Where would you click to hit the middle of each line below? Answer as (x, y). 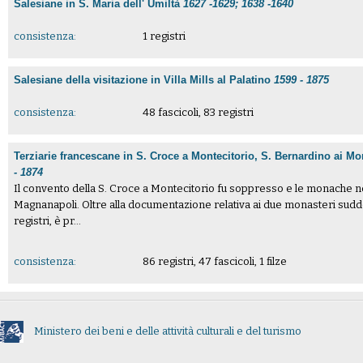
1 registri (164, 36)
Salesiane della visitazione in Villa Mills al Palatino (144, 79)
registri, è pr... (48, 221)
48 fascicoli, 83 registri (198, 112)
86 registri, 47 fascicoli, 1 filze (214, 262)
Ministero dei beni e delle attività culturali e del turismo (168, 331)
